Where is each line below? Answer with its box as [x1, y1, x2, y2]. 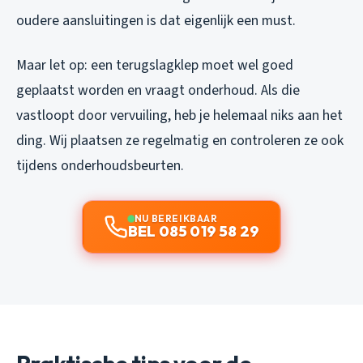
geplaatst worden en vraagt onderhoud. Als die [16, 79, 300, 100]
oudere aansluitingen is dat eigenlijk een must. [16, 10, 296, 31]
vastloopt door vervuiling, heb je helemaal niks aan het [16, 105, 343, 126]
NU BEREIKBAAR [134, 211, 218, 224]
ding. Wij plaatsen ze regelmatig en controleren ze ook [16, 130, 344, 151]
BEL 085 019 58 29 [127, 221, 260, 241]
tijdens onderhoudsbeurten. [16, 155, 184, 176]
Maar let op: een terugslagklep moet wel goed [16, 54, 293, 75]
